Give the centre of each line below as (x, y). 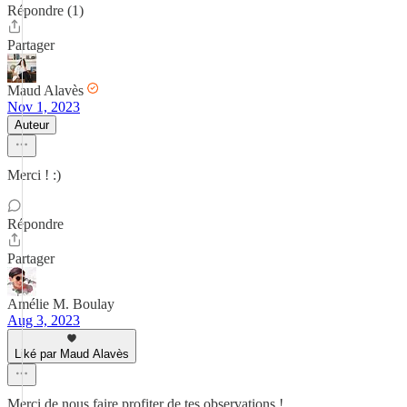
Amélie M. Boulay (61, 304)
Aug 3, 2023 (44, 320)
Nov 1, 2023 (44, 107)
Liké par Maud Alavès (72, 354)
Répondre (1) (45, 10)
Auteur (32, 125)
